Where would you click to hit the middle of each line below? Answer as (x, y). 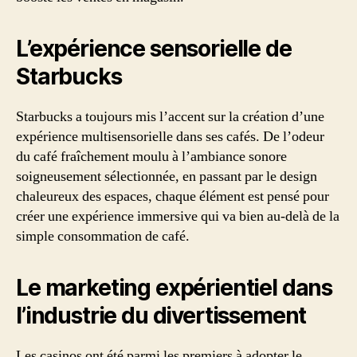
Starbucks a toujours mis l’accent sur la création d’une (170, 117)
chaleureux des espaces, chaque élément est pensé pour (173, 197)
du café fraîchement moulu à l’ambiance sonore (151, 157)
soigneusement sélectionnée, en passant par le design (167, 177)
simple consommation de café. (103, 237)
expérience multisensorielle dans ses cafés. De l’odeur (170, 137)
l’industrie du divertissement (161, 316)
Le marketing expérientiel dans (175, 288)
